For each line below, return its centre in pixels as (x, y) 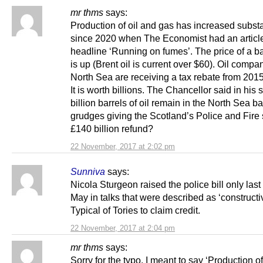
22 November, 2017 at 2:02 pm (123, 146)
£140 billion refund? (112, 128)
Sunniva (88, 171)
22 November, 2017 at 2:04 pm (123, 228)
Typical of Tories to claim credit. (135, 210)
